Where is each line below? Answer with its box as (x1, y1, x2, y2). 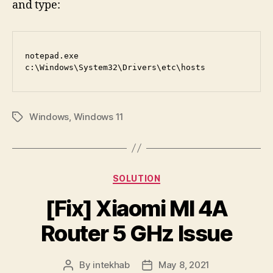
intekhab (93, 259, 130, 271)
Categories (136, 169, 190, 182)
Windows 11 (73, 110, 124, 122)
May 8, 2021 (158, 259, 210, 271)
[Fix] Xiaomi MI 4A (45, 195, 228, 222)
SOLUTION (112, 172, 161, 183)
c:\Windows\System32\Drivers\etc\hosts (25, 62, 205, 72)
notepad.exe (25, 51, 79, 60)
